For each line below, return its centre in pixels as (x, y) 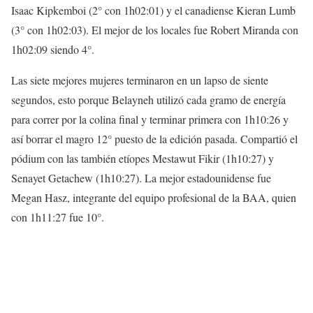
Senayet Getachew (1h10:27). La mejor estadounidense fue (141, 177)
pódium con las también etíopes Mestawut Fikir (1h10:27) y (143, 158)
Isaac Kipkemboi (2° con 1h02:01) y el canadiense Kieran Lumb (153, 10)
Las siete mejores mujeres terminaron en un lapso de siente (140, 80)
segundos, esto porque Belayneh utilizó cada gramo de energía (148, 99)
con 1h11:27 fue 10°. (58, 217)
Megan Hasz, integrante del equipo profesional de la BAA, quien (154, 197)
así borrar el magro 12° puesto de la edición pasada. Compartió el (154, 138)
